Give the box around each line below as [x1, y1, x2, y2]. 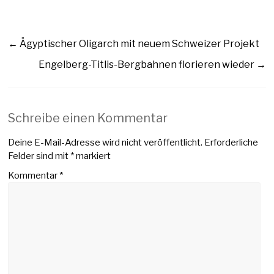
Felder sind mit [8, 150, 71, 162]
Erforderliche [204, 137, 259, 149]
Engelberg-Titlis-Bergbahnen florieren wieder [38, 59, 256, 71]
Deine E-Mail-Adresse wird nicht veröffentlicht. [8, 137, 203, 149]
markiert [74, 150, 111, 162]
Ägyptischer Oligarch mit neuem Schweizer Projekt [18, 38, 260, 50]
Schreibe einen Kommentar [8, 111, 168, 126]
